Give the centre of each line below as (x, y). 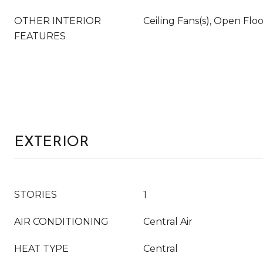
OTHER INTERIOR (58, 21)
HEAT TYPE (41, 249)
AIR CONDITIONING (61, 222)
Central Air (168, 222)
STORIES (36, 195)
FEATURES (40, 36)
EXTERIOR (52, 142)
